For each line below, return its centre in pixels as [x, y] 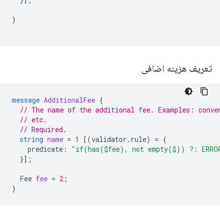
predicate [45, 149]
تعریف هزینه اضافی [176, 69]
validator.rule [119, 139]
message [26, 100]
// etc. [33, 120]
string [31, 139]
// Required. [43, 129]
